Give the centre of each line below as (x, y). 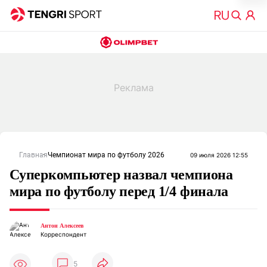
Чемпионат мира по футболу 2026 (106, 155)
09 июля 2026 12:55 (219, 155)
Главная (33, 155)
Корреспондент (63, 234)
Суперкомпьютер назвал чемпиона (121, 175)
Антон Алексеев (62, 226)
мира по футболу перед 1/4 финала (119, 191)
